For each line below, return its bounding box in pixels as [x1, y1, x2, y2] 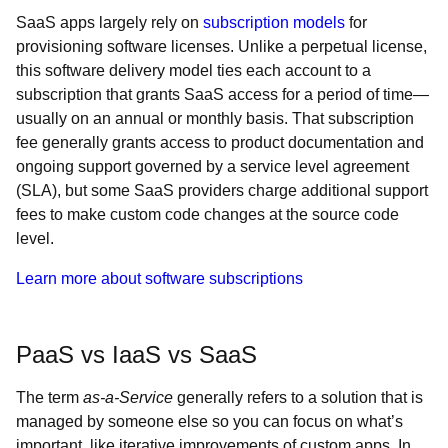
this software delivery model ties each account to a [16, 62, 371, 79]
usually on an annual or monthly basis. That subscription [16, 110, 414, 127]
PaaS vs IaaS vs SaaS [16, 341, 257, 368]
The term [16, 389, 83, 406]
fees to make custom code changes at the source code [16, 206, 399, 223]
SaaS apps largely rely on [16, 14, 203, 31]
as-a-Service [83, 389, 173, 406]
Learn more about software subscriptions [16, 270, 303, 287]
